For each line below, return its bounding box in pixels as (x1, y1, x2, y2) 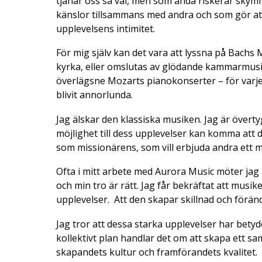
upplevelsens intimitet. (56, 22, 155, 35)
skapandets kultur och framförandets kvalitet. (56, 245, 257, 258)
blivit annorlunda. (56, 88, 133, 102)
